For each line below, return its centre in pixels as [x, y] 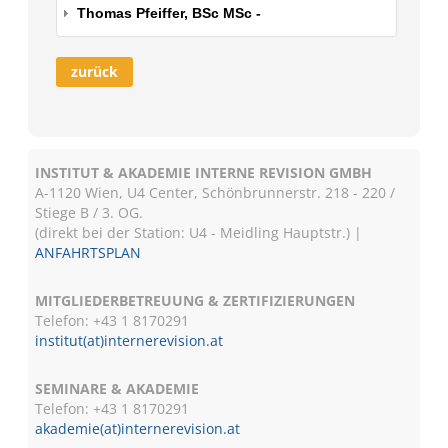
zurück [95, 71]
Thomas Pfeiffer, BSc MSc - [169, 13]
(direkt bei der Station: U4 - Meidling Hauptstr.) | [199, 232]
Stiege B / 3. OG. [89, 212]
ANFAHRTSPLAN [88, 252]
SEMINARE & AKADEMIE [117, 388]
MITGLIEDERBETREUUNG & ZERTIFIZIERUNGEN [195, 300]
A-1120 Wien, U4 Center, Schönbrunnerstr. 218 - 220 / [215, 192]
